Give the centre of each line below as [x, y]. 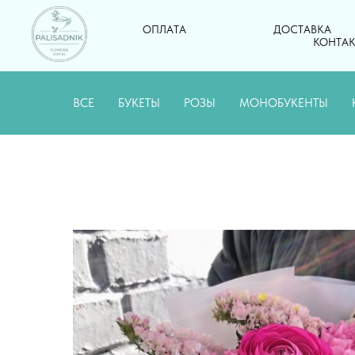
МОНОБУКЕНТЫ [284, 103]
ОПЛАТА [164, 29]
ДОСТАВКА [302, 29]
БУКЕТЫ [139, 103]
